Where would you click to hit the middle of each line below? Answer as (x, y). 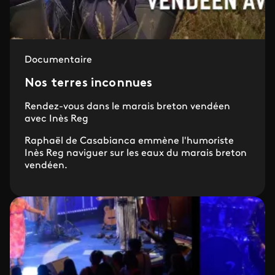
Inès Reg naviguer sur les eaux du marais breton (136, 153)
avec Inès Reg (56, 119)
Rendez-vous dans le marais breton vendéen (127, 107)
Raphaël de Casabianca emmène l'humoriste (129, 141)
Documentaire (58, 60)
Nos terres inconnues (89, 83)
